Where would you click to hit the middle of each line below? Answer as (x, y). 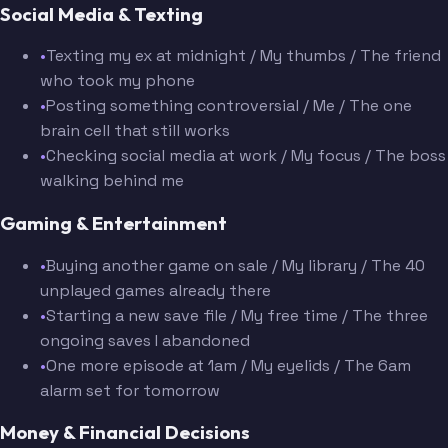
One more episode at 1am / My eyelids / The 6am (228, 365)
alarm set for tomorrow (130, 390)
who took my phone (117, 81)
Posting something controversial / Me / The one (229, 106)
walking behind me (112, 181)
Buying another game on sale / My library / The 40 (235, 265)
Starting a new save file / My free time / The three (237, 315)
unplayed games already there (155, 290)
